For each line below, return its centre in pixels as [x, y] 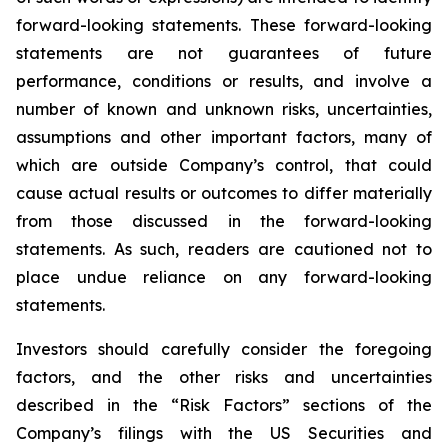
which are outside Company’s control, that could [224, 165]
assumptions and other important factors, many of [224, 137]
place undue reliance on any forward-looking [224, 277]
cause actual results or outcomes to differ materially [224, 193]
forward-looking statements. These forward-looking [224, 25]
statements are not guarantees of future [224, 53]
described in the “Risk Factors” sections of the [224, 405]
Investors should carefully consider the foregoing [224, 349]
